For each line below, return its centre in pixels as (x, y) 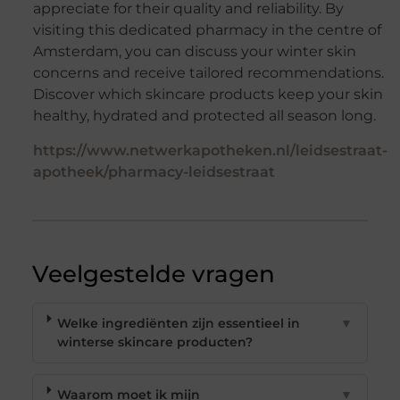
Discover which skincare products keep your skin (208, 95)
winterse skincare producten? (155, 342)
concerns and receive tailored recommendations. (208, 73)
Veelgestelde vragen (153, 275)
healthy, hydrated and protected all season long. (204, 116)
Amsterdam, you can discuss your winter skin (194, 52)
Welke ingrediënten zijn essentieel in (179, 324)
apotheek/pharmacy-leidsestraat (154, 172)
